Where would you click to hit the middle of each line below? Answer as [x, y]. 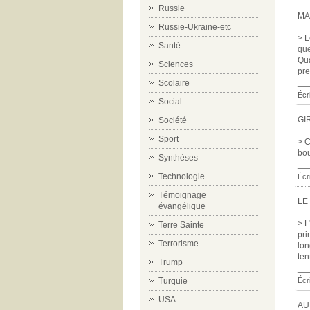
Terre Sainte [181, 225]
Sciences [176, 64]
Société [173, 120]
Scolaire [174, 83]
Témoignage [182, 195]
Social [170, 102]
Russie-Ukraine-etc [195, 27]
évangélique [182, 206]
